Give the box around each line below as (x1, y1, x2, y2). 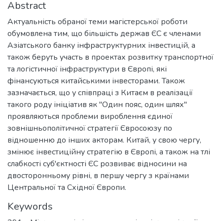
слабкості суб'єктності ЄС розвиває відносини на (7, 158, 187, 169)
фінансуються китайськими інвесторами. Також (7, 75, 185, 86)
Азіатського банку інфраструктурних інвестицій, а (7, 39, 195, 51)
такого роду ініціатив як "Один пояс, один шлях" (7, 99, 187, 110)
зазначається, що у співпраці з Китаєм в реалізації (7, 87, 193, 98)
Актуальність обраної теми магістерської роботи (7, 16, 187, 27)
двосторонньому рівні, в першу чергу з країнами (7, 170, 189, 181)
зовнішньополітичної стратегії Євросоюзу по (7, 122, 172, 134)
